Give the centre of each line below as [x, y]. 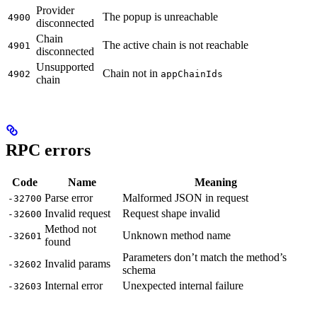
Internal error [74, 285]
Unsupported [65, 67]
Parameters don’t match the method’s [204, 257]
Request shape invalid [171, 213]
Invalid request [77, 213]
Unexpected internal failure [183, 285]
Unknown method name [177, 235]
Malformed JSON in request [185, 197]
